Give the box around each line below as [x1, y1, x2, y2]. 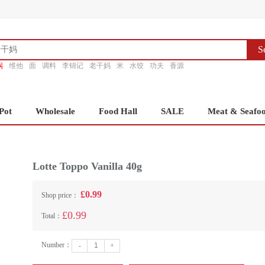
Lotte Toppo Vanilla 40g [33, 160, 142, 172]
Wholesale [35, 106, 75, 116]
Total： [41, 212, 62, 220]
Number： [41, 241, 72, 249]
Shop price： [41, 191, 80, 199]
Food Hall [99, 106, 137, 116]
